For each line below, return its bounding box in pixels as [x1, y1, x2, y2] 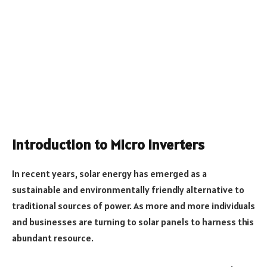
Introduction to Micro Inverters [12, 135, 204, 154]
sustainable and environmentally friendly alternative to [12, 183, 244, 195]
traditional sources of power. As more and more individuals [12, 199, 255, 212]
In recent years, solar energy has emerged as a [12, 167, 207, 179]
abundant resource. [12, 231, 94, 244]
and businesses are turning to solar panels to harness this [12, 215, 254, 228]
